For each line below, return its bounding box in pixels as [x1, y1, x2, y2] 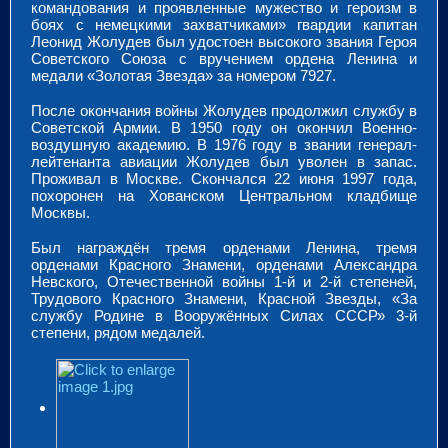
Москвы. [31, 203, 90, 221]
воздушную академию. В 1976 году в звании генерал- [31, 135, 417, 153]
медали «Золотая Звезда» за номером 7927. [31, 66, 336, 84]
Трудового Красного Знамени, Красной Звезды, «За [31, 289, 417, 307]
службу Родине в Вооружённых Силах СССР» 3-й [31, 306, 417, 324]
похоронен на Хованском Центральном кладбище [31, 186, 417, 204]
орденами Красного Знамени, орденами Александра [31, 255, 417, 273]
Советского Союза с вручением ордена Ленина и [31, 49, 417, 67]
